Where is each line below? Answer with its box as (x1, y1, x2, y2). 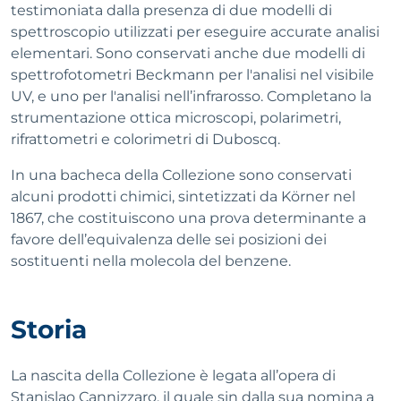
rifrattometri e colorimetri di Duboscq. (11, 131, 280, 148)
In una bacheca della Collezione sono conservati (11, 166, 352, 183)
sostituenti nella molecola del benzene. (11, 252, 291, 269)
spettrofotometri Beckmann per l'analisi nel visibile (11, 66, 374, 83)
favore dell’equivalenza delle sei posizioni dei (11, 231, 327, 248)
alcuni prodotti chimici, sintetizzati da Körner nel (11, 188, 355, 205)
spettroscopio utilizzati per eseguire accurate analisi (11, 23, 380, 40)
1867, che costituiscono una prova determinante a (11, 209, 366, 226)
